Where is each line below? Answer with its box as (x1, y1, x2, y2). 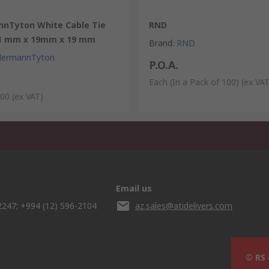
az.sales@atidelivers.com (135, 200, 232, 211)
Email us (116, 183, 152, 194)
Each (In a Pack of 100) (149, 76, 239, 88)
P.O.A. (149, 58, 178, 72)
